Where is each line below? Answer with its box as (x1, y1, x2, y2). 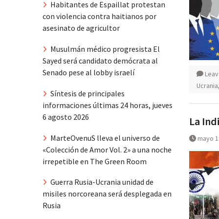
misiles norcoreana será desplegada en (43, 189, 172, 199)
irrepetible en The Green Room (43, 156, 147, 166)
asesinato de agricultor (43, 23, 120, 33)
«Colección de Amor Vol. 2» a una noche (43, 144, 172, 154)
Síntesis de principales (50, 88, 125, 98)
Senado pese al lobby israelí (43, 67, 134, 77)
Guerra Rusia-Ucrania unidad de (50, 177, 153, 187)
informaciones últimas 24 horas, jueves (43, 100, 173, 110)
